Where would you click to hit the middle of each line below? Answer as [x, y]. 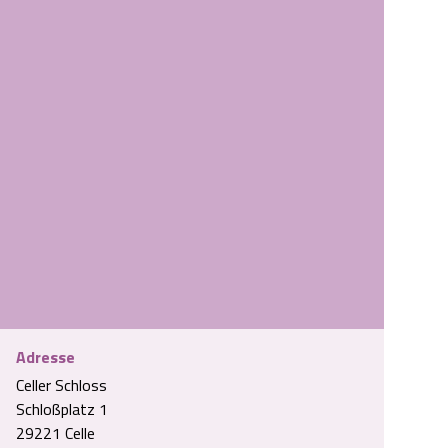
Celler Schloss [61, 385]
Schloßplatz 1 [62, 409]
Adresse [45, 357]
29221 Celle [55, 433]
